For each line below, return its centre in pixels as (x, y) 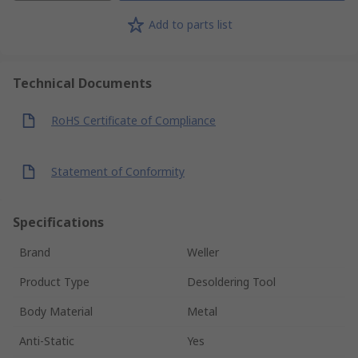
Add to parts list (190, 25)
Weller (203, 252)
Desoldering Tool (231, 281)
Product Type (54, 281)
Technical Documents (82, 83)
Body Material (56, 311)
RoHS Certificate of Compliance (133, 121)
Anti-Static (47, 340)
